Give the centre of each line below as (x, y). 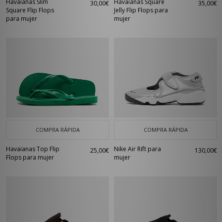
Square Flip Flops (30, 10)
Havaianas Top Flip (33, 149)
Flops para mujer (30, 157)
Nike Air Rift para (138, 149)
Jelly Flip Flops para (141, 10)
